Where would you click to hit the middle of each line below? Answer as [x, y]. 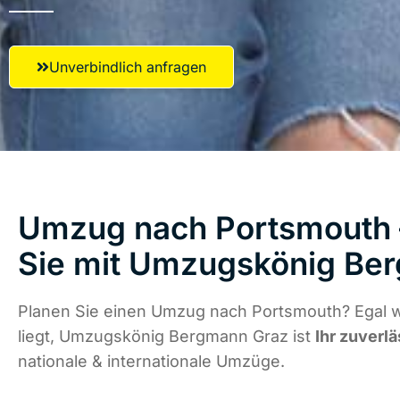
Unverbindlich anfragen [128, 67]
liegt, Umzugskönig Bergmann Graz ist [167, 337]
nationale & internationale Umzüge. [151, 362]
